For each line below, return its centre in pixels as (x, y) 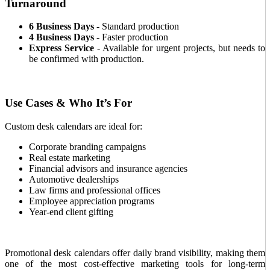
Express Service (62, 48)
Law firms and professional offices (95, 190)
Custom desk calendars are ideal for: (74, 126)
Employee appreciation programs (92, 201)
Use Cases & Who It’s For (68, 103)
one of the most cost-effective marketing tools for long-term (135, 263)
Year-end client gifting (71, 212)
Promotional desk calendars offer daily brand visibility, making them (135, 253)
